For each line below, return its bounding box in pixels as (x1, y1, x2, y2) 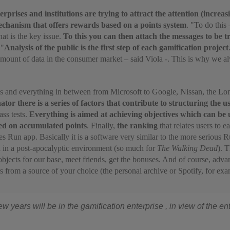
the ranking (117, 121, 160, 130)
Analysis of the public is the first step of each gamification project (4, 43, 228, 52)
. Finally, (87, 121, 117, 130)
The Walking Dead (157, 144, 218, 152)
